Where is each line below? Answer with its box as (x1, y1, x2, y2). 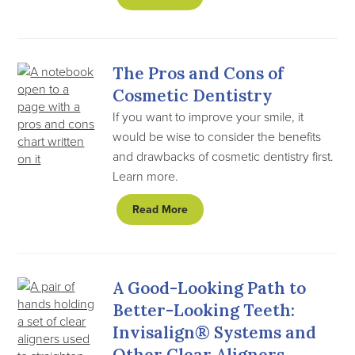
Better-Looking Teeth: (113, 300, 296, 321)
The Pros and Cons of (113, 63, 284, 84)
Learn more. (113, 167, 179, 185)
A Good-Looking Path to (113, 277, 307, 299)
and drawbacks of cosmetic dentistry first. (113, 147, 334, 165)
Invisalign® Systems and (113, 322, 317, 343)
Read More (132, 201, 189, 218)
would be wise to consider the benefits (113, 128, 322, 145)
